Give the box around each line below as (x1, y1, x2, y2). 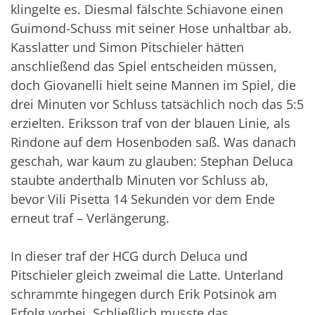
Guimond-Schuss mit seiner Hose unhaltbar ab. (11, 20, 292, 37)
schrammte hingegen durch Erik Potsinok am (11, 285, 277, 303)
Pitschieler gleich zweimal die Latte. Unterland (11, 266, 283, 284)
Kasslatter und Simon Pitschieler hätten (11, 39, 244, 56)
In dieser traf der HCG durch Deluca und (11, 247, 247, 265)
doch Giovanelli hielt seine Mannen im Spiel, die (11, 77, 296, 94)
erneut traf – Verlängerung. (11, 210, 169, 227)
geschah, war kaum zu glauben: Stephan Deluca (11, 153, 293, 170)
